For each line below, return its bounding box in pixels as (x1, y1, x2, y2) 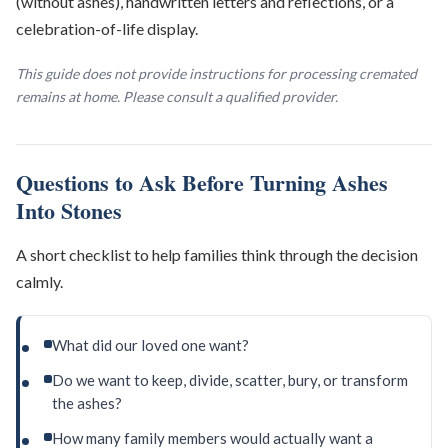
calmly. (16, 272, 63, 292)
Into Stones (16, 194, 122, 228)
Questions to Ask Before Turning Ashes (16, 166, 388, 200)
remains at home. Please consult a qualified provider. (16, 88, 338, 106)
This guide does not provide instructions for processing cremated (16, 65, 417, 83)
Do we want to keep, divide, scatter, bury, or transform (52, 371, 408, 390)
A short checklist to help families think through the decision (16, 245, 418, 265)
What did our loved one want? (52, 336, 249, 355)
